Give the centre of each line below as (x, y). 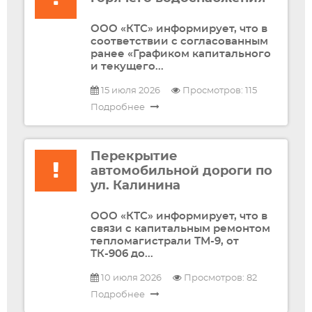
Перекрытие (134, 157)
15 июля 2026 (130, 91)
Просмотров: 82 (219, 278)
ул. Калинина (135, 186)
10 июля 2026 (130, 278)
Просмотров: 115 (219, 91)
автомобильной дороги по (181, 171)
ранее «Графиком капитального (181, 54)
